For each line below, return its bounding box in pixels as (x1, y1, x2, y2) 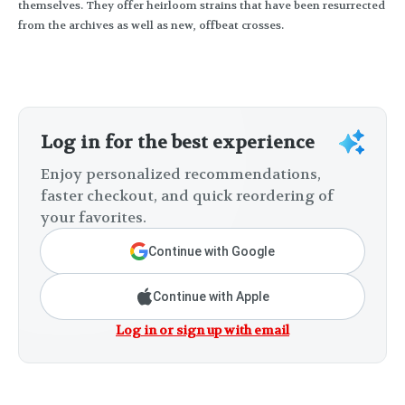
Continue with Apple (152, 289, 269, 305)
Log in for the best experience (41, 131, 315, 155)
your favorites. (41, 208, 146, 228)
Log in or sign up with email (116, 322, 289, 339)
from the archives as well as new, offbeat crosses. (18, 18, 284, 33)
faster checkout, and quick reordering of (41, 186, 334, 206)
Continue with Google (148, 244, 275, 259)
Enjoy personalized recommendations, (41, 165, 321, 184)
